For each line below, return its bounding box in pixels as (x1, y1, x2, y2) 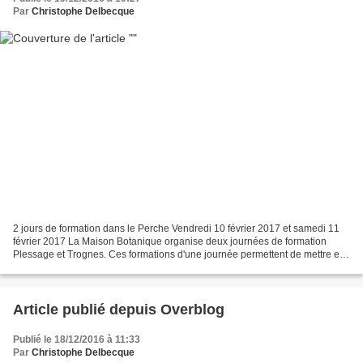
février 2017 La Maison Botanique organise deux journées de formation (13, 235, 327, 247)
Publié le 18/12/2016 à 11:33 (13, 333, 140, 345)
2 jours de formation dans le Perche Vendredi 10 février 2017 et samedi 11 (13, 222, 340, 234)
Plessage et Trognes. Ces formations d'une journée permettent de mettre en (13, 248, 345, 260)
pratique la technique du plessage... (13, 261, 170, 273)
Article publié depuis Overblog (160, 301, 224, 318)
